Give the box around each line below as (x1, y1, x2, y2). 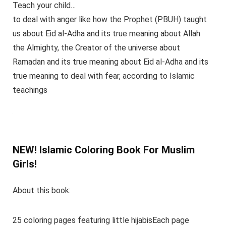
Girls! (12, 157, 37, 170)
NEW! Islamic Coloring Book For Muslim (12, 143, 195, 156)
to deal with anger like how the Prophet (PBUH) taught (12, 14, 207, 24)
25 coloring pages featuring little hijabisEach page (12, 215, 189, 225)
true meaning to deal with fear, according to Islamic (12, 71, 195, 81)
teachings (12, 85, 47, 95)
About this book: (12, 185, 71, 195)
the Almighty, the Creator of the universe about (12, 42, 180, 52)
